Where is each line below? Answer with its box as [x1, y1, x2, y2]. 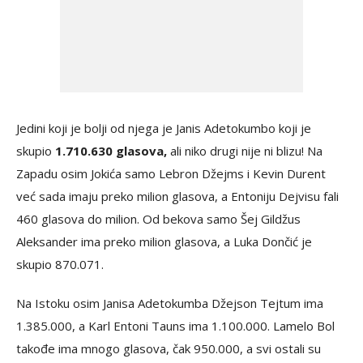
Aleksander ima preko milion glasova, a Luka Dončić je [16, 233, 312, 250]
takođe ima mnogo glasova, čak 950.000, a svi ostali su [16, 340, 321, 357]
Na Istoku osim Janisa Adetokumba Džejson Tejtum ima [16, 295, 323, 311]
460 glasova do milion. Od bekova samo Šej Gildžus [16, 211, 301, 227]
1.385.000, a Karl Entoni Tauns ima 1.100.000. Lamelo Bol [16, 318, 335, 334]
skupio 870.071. [16, 256, 107, 272]
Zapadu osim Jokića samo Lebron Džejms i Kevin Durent [16, 165, 326, 181]
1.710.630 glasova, [52, 143, 167, 159]
